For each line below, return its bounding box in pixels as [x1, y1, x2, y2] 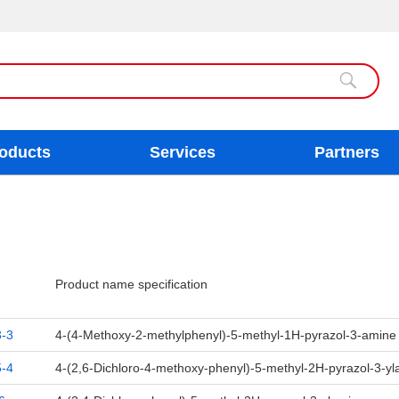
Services [150, 143, 216, 161]
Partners [314, 143, 379, 161]
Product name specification [54, 277, 208, 291]
